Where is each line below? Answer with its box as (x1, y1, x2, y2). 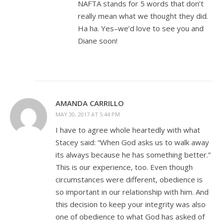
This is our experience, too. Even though (55, 162, 193, 172)
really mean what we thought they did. (78, 10, 208, 21)
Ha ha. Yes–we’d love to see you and (78, 23, 204, 33)
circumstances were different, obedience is (55, 174, 203, 184)
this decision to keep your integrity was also (55, 199, 206, 209)
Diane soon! (78, 35, 117, 46)
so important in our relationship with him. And (55, 186, 209, 197)
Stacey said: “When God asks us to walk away (55, 137, 209, 147)
